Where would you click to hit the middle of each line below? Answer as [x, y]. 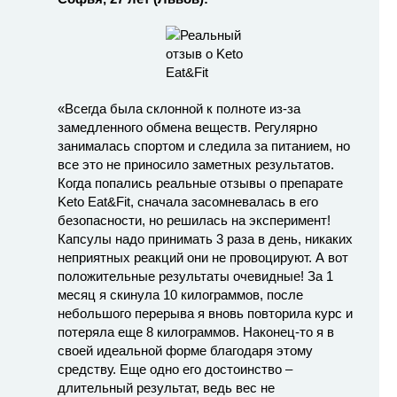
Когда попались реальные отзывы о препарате [200, 183]
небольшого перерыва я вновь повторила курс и [205, 313]
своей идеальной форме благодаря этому [185, 350]
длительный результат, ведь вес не [166, 387]
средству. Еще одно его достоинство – [175, 369]
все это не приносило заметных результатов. [196, 164]
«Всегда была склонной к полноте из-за [179, 108]
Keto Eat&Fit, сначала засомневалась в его [188, 201]
